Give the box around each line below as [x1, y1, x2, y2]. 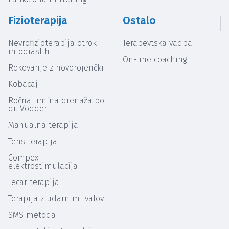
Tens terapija [8, 136, 57, 147]
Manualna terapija [8, 120, 78, 130]
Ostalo [123, 14, 156, 27]
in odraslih [8, 47, 50, 57]
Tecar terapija [8, 177, 59, 188]
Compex [8, 153, 38, 163]
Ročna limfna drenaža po [8, 96, 104, 106]
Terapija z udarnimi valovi [8, 194, 106, 204]
